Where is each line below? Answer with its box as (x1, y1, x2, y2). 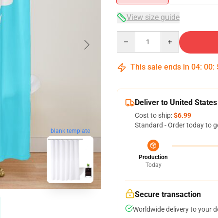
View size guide (127, 13, 180, 22)
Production (139, 154, 168, 161)
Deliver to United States (135, 98, 217, 107)
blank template (50, 127, 90, 134)
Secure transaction (135, 190, 201, 199)
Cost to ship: (135, 111, 174, 119)
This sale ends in (128, 62, 191, 72)
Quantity (116, 32, 143, 39)
